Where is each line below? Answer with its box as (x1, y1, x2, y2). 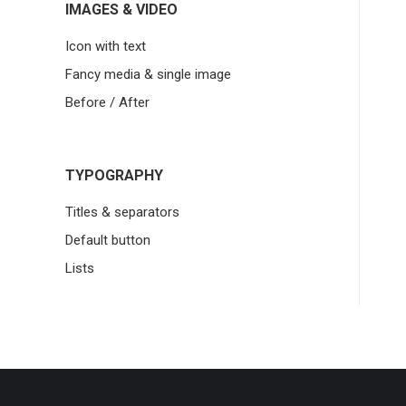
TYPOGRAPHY (65, 166, 163, 184)
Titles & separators (65, 203, 179, 220)
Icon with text (65, 37, 146, 54)
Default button (65, 231, 150, 248)
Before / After (65, 93, 150, 111)
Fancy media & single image (65, 65, 231, 82)
